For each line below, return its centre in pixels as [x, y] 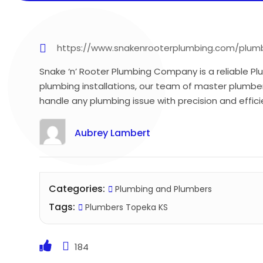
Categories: [77, 188]
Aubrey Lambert [113, 133]
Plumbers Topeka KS [126, 207]
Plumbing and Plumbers [164, 189]
